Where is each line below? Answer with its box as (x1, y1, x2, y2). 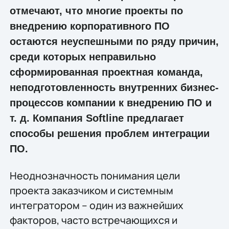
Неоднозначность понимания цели (9, 168, 180, 182)
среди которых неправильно (9, 51, 156, 63)
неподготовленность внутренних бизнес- (9, 82, 219, 94)
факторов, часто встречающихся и (9, 213, 177, 227)
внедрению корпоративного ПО (9, 20, 170, 32)
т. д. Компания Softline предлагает (9, 112, 184, 124)
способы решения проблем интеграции (9, 128, 210, 140)
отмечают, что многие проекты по (9, 5, 183, 17)
